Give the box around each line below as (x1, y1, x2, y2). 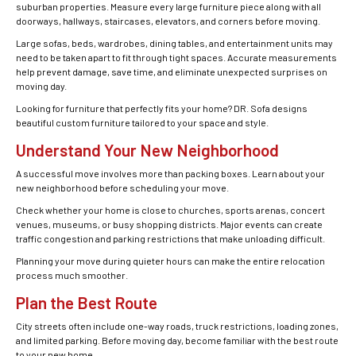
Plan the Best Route (16, 292, 157, 312)
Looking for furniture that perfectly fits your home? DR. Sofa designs (16, 103, 308, 114)
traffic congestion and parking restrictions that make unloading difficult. (16, 233, 325, 244)
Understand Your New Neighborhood (16, 140, 279, 160)
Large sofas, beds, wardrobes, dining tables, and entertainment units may (16, 37, 333, 48)
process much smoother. (16, 269, 128, 281)
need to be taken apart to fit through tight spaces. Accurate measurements (16, 52, 337, 63)
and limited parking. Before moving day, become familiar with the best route (16, 335, 339, 346)
